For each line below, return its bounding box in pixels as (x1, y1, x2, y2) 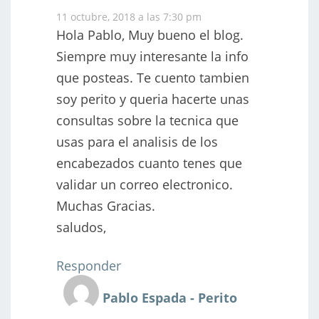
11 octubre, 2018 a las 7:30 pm (56, 9, 202, 23)
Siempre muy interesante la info (56, 47, 249, 65)
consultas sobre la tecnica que (56, 111, 239, 129)
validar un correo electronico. (56, 175, 233, 193)
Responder (56, 256, 121, 274)
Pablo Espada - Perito (103, 288, 237, 306)
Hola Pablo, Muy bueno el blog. (56, 26, 244, 43)
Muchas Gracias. (56, 197, 155, 214)
